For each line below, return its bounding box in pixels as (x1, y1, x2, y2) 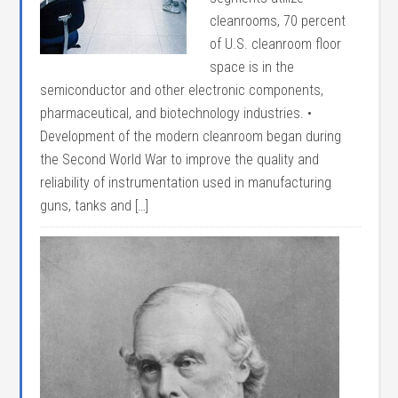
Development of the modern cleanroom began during (40, 128, 342, 145)
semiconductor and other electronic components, (40, 82, 324, 99)
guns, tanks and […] (40, 197, 149, 214)
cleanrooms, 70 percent (210, 12, 346, 29)
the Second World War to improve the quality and (40, 151, 320, 168)
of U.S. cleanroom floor (210, 36, 342, 52)
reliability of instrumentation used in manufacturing (40, 174, 332, 191)
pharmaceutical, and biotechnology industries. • (40, 105, 313, 122)
